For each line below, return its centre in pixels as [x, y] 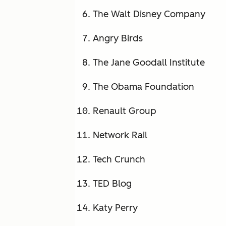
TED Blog [112, 184]
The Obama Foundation [144, 87]
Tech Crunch [119, 160]
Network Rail [120, 135]
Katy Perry [115, 208]
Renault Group [125, 111]
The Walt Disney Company [149, 14]
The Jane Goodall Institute [149, 63]
